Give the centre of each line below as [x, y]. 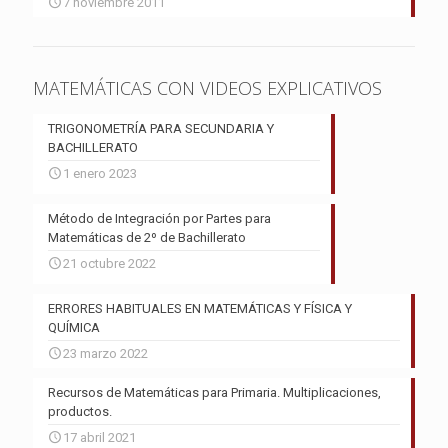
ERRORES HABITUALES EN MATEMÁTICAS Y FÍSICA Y [200, 309]
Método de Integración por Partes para [159, 219]
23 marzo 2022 [105, 354]
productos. [80, 412]
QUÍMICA [74, 328]
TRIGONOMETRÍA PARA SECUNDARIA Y [161, 129]
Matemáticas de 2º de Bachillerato [147, 238]
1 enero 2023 [100, 174]
